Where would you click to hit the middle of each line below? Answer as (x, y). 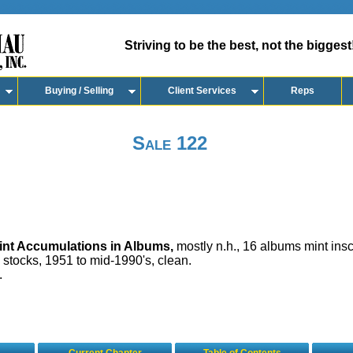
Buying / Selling (79, 91)
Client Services (202, 91)
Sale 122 (169, 143)
